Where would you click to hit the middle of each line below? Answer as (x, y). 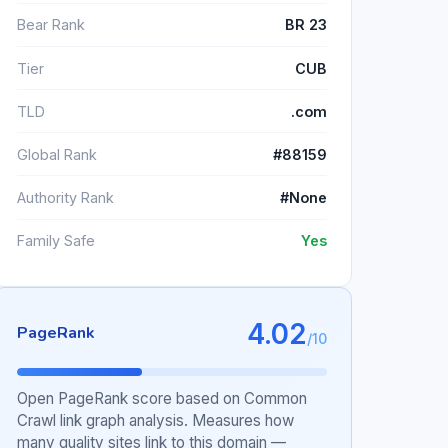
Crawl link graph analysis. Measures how (155, 420)
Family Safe (56, 241)
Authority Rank (65, 198)
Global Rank (57, 154)
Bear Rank (51, 25)
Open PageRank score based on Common (162, 398)
